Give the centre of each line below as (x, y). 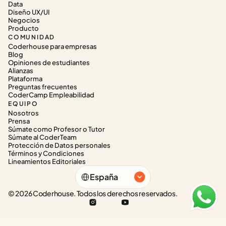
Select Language (98, 168)
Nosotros (23, 113)
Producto (23, 28)
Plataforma (25, 79)
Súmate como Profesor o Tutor (56, 129)
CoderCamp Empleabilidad (51, 95)
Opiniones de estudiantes (49, 63)
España (104, 177)
